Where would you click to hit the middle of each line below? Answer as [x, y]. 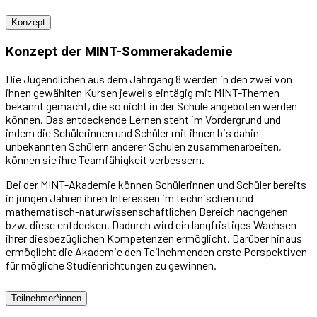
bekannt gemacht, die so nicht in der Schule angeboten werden [151, 106]
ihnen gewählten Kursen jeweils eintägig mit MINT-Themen [143, 93]
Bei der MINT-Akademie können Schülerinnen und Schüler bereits [156, 185]
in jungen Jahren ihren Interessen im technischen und [129, 198]
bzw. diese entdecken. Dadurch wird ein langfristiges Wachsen [151, 225]
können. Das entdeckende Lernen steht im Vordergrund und [143, 120]
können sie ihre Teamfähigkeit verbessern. [105, 160]
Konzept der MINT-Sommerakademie [119, 51]
